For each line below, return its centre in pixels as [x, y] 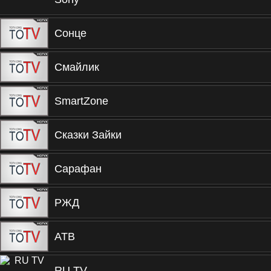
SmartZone [81, 101]
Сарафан [78, 169]
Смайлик [77, 67]
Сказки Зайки [88, 135]
